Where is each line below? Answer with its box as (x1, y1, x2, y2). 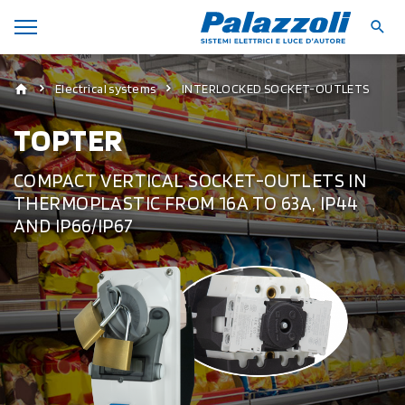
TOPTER (14, 119, 123, 158)
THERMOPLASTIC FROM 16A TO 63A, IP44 (14, 191, 359, 214)
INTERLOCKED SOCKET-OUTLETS (181, 81, 370, 97)
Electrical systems (54, 81, 156, 97)
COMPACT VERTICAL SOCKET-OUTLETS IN (14, 168, 367, 192)
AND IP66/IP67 (14, 213, 134, 237)
